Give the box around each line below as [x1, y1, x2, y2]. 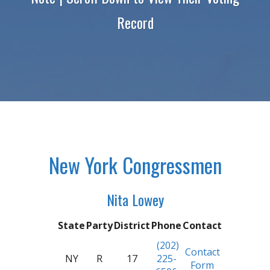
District [114, 219, 151, 233]
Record [116, 11, 154, 34]
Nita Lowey [106, 189, 164, 211]
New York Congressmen [48, 149, 222, 181]
